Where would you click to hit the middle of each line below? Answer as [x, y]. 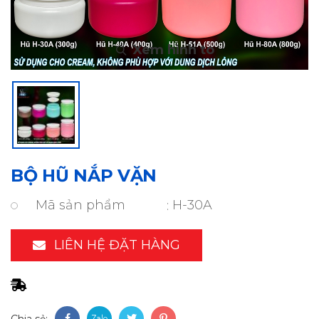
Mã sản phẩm [80, 205]
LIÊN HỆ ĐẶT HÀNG [117, 245]
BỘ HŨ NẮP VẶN [84, 176]
